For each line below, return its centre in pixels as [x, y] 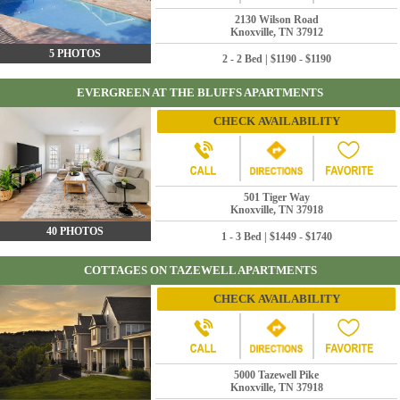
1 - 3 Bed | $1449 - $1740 [276, 237]
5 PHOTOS [75, 54]
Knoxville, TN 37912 [276, 32]
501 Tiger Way [276, 197]
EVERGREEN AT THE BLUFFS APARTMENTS [200, 92]
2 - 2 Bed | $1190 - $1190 [276, 59]
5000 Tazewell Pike [276, 375]
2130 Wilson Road [276, 20]
